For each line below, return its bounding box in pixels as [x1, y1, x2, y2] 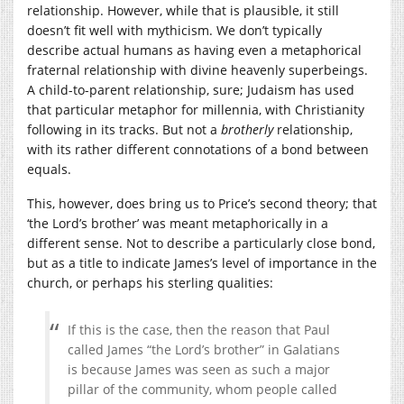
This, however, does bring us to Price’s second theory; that [27, 194, 377, 212]
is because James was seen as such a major [68, 360, 330, 378]
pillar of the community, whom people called [68, 380, 337, 398]
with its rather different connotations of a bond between [27, 140, 369, 158]
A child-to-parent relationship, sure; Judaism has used [27, 80, 354, 98]
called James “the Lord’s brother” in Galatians [68, 340, 340, 358]
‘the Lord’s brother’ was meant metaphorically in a [27, 214, 328, 232]
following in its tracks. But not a [27, 120, 221, 138]
